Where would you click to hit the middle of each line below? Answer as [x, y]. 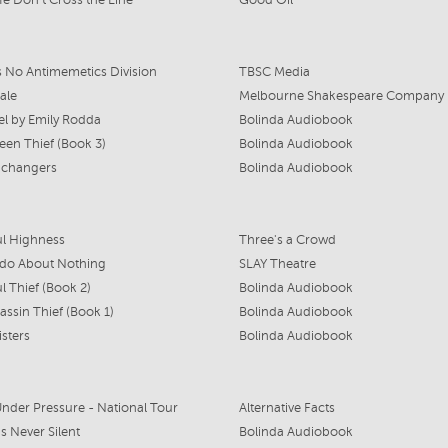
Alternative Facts [286, 408]
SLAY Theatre [277, 264]
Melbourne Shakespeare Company [341, 96]
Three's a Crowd [287, 240]
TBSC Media [274, 72]
